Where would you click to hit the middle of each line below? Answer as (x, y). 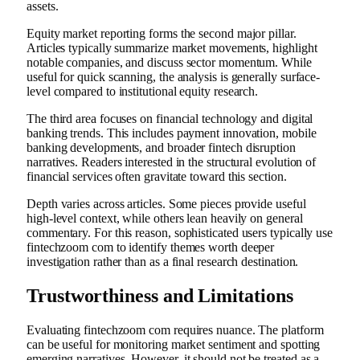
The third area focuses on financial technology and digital (170, 119)
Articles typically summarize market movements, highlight (172, 48)
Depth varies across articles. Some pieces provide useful (166, 204)
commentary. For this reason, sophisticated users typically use (180, 233)
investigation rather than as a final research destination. (163, 262)
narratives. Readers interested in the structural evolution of (172, 162)
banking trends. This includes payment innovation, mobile (172, 133)
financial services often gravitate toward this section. (157, 177)
